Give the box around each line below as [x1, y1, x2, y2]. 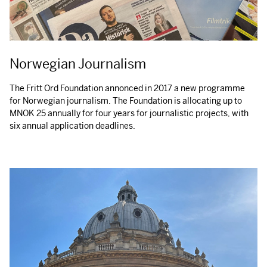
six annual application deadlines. [10, 120, 135, 131]
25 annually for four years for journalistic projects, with [35, 107, 249, 119]
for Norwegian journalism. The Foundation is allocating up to [10, 95, 242, 106]
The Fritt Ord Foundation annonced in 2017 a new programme [10, 82, 245, 94]
